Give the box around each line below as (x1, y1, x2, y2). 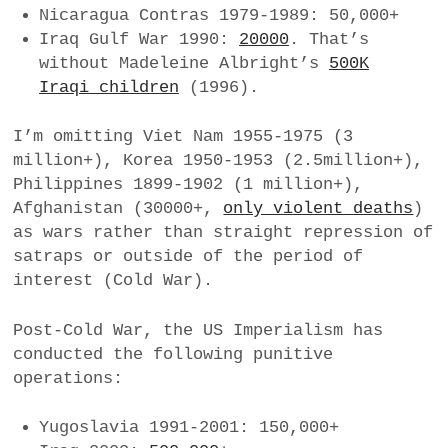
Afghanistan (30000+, (13, 199, 224, 219)
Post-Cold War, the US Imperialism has (13, 320, 384, 340)
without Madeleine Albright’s (38, 53, 329, 73)
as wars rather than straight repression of (13, 223, 434, 243)
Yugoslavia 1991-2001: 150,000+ (38, 418, 339, 438)
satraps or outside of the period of (13, 247, 364, 267)
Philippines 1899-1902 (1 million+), (13, 175, 364, 195)
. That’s (288, 29, 369, 49)
